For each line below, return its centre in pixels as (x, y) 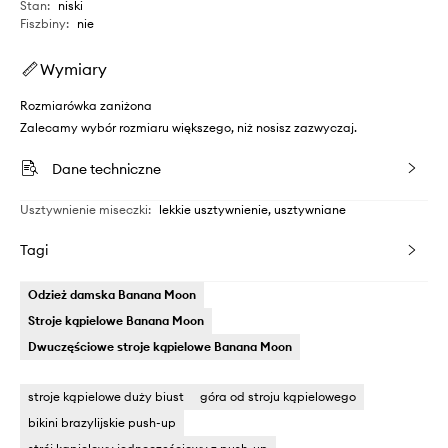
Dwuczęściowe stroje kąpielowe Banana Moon (160, 346)
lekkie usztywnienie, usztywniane (252, 209)
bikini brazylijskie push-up (102, 422)
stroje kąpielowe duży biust (106, 396)
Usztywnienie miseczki (84, 209)
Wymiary (73, 69)
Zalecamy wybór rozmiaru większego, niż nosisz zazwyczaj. (188, 127)
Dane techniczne (106, 169)
